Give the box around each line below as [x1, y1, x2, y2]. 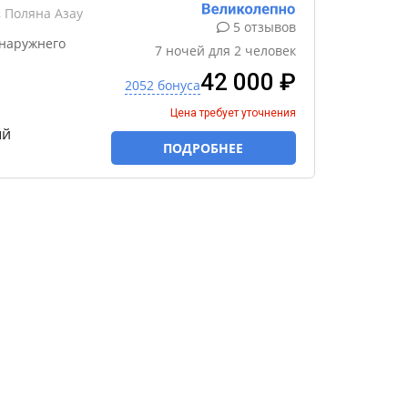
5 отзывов [233, 18, 296, 36]
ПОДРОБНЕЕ [163, 139, 244, 157]
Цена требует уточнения [170, 107, 296, 119]
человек [245, 42, 296, 59]
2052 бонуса [125, 76, 200, 94]
